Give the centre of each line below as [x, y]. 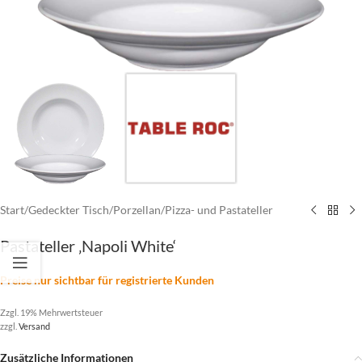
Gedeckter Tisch [69, 210]
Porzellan [137, 210]
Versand [34, 326]
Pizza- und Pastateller [219, 210]
